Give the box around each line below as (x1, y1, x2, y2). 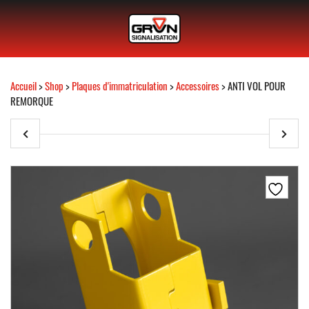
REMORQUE (10, 93, 53, 108)
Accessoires (176, 78, 219, 93)
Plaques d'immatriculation (72, 78, 168, 93)
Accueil (10, 78, 37, 93)
